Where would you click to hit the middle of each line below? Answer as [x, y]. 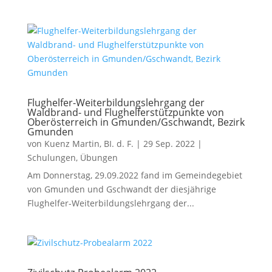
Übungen [99, 158]
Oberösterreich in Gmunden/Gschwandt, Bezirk [136, 122]
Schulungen [51, 158]
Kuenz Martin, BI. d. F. [89, 144]
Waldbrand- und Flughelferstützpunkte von [125, 112]
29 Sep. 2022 [169, 144]
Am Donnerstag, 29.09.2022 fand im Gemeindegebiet [134, 175]
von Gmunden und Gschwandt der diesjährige [121, 189]
